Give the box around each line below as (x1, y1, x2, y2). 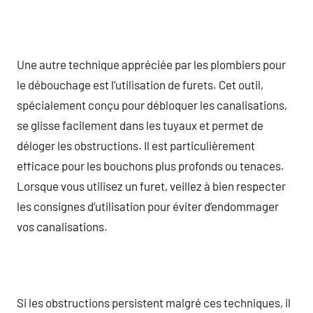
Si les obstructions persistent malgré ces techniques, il (17, 295, 291, 310)
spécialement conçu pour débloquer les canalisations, (17, 97, 287, 112)
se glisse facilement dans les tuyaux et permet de (17, 117, 263, 132)
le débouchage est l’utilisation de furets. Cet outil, (17, 77, 263, 92)
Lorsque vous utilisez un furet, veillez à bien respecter (17, 178, 286, 193)
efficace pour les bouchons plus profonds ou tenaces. (17, 158, 284, 173)
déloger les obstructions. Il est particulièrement (17, 138, 255, 152)
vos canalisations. (17, 219, 108, 233)
